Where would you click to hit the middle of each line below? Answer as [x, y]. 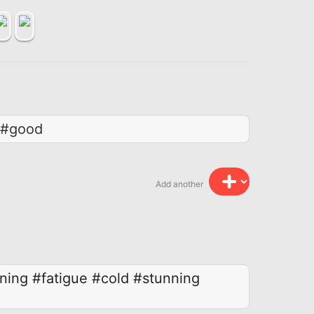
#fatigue [60, 278]
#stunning [166, 278]
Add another [180, 184]
